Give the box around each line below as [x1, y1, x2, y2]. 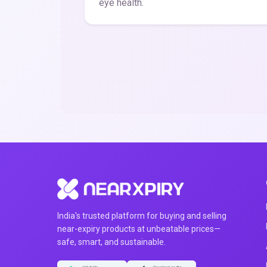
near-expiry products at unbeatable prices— [57, 224, 221, 234]
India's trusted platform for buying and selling [57, 211, 226, 221]
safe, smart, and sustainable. [57, 237, 166, 247]
